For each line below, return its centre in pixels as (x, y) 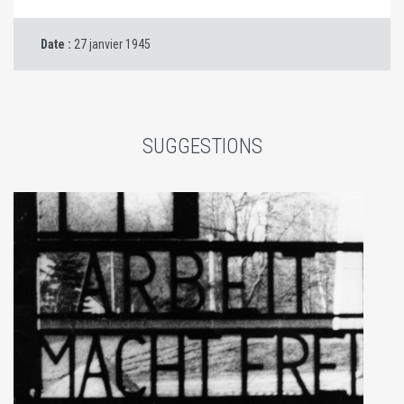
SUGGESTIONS (202, 146)
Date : (57, 44)
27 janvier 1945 (112, 44)
